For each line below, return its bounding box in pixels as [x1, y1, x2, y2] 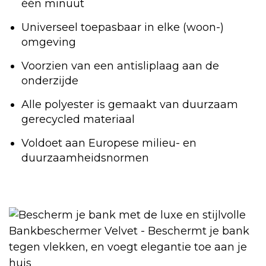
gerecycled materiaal [21, 113, 135, 126]
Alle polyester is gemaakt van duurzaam [21, 98, 238, 112]
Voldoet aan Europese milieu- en [21, 137, 197, 150]
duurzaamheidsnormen [21, 151, 149, 165]
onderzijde [21, 74, 78, 88]
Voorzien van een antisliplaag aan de [21, 59, 219, 73]
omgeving [21, 36, 76, 49]
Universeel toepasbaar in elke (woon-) [21, 21, 224, 34]
